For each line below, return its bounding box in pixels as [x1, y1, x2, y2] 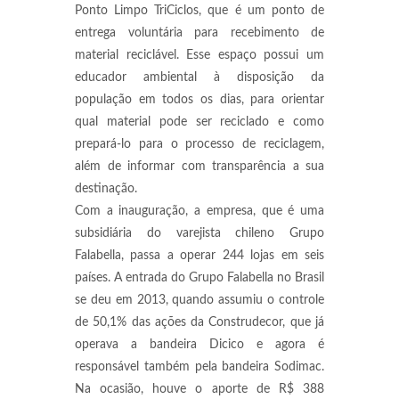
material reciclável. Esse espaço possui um [75, 49, 324, 61]
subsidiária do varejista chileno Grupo [75, 227, 324, 240]
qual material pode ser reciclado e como [75, 116, 324, 128]
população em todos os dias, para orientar [75, 94, 324, 106]
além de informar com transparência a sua [75, 160, 324, 173]
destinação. [75, 183, 137, 195]
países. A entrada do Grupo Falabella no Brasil [75, 272, 324, 284]
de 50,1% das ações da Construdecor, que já [75, 316, 324, 329]
